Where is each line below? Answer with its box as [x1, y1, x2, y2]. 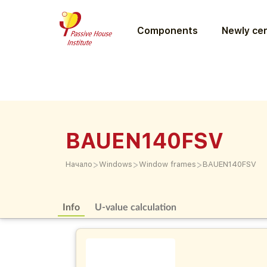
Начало [66, 160, 92, 169]
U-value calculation [95, 201, 177, 212]
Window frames [139, 160, 196, 169]
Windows [99, 160, 132, 169]
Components [136, 24, 198, 36]
